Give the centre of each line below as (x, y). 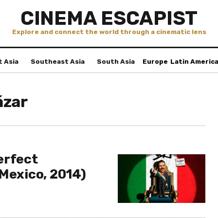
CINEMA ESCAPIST (109, 18)
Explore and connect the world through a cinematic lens (109, 32)
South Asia (116, 62)
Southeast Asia (58, 62)
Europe (155, 62)
